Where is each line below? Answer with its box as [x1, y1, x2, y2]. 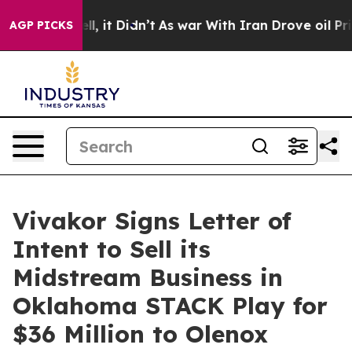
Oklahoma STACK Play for [13, 291, 328, 321]
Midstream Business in [13, 262, 283, 292]
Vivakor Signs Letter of [13, 206, 291, 236]
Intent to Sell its [13, 234, 211, 264]
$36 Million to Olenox [13, 319, 268, 349]
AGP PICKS [9, 18, 73, 32]
